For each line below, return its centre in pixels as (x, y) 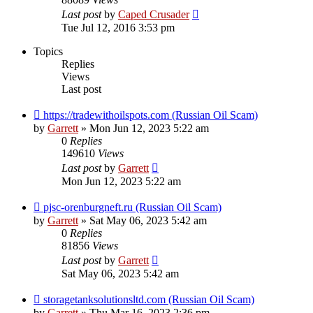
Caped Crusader (154, 15)
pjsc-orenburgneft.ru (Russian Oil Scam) (132, 208)
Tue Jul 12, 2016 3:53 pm (118, 28)
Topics (48, 52)
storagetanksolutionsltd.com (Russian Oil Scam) (149, 300)
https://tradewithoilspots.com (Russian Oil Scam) (151, 115)
